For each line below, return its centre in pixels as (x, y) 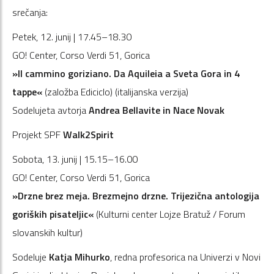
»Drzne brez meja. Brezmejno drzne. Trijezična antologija (136, 195)
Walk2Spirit (88, 134)
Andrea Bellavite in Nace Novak (157, 110)
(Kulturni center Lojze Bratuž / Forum (169, 214)
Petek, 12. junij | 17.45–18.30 (72, 36)
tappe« (27, 91)
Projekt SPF (38, 134)
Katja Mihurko (80, 257)
